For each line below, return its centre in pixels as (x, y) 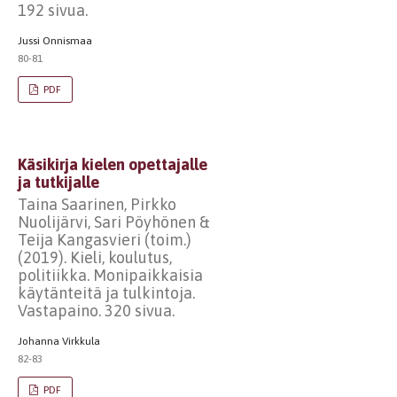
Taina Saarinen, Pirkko (97, 204)
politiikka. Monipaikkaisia (110, 275)
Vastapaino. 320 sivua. (96, 310)
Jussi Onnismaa (55, 41)
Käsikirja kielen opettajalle (113, 164)
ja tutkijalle (58, 182)
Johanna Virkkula (59, 341)
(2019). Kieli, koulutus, (95, 257)
